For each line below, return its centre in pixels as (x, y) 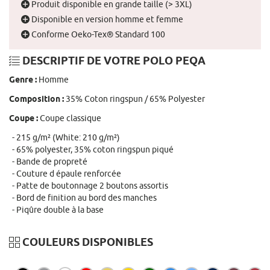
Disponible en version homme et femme (106, 19)
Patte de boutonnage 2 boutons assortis (92, 185)
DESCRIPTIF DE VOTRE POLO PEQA (113, 61)
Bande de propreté (52, 161)
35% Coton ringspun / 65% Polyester (135, 99)
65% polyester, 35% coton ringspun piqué (95, 149)
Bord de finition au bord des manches (86, 197)
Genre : (24, 80)
